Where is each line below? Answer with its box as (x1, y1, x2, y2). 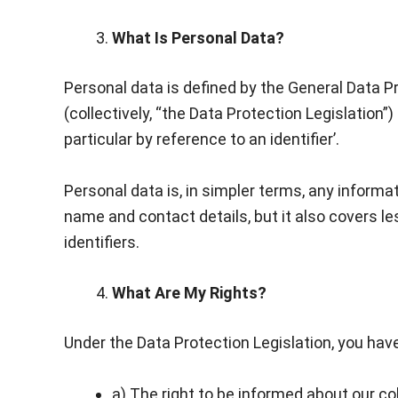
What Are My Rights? (112, 283, 267, 303)
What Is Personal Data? (112, 28, 284, 47)
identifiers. (64, 232, 139, 251)
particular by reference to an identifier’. (64, 129, 339, 148)
